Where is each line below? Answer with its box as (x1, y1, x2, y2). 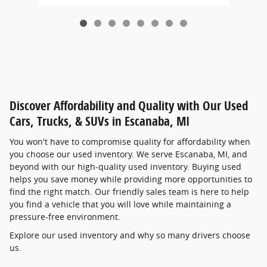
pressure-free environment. (10, 210, 120, 222)
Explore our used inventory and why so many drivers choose (10, 229, 250, 241)
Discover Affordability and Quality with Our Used (10, 97, 248, 114)
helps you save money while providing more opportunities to (10, 173, 252, 185)
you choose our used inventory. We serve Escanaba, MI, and (10, 148, 247, 160)
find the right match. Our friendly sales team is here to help (10, 185, 249, 197)
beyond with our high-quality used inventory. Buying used (10, 160, 241, 172)
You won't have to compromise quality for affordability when (10, 135, 250, 147)
